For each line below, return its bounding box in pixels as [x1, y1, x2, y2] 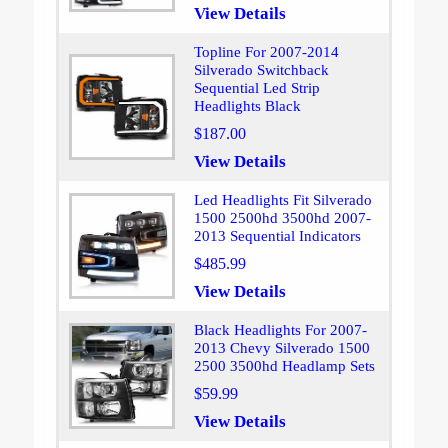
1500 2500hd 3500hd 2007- [193, 210, 371, 227]
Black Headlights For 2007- [193, 322, 367, 339]
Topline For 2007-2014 [193, 44, 339, 61]
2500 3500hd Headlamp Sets [193, 358, 375, 375]
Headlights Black [193, 98, 301, 115]
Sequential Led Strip [193, 80, 320, 97]
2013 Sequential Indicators [193, 228, 361, 245]
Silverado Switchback [193, 62, 329, 79]
